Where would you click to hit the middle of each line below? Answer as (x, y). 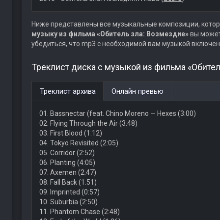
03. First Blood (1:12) (70, 133)
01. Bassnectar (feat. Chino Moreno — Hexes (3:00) (117, 113)
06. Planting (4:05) (67, 163)
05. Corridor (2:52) (67, 153)
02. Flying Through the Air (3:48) (88, 123)
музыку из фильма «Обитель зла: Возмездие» (110, 34)
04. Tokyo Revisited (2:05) (79, 143)
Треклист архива (68, 91)
